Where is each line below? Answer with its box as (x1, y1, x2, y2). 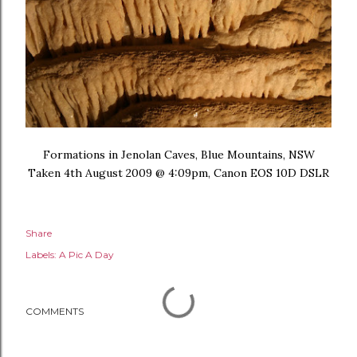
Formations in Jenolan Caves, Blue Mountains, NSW (42, 147, 315, 163)
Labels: (25, 249, 57, 261)
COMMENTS (25, 305, 84, 318)
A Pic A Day (59, 249, 114, 261)
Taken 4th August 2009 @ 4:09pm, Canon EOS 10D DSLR (28, 166, 329, 181)
